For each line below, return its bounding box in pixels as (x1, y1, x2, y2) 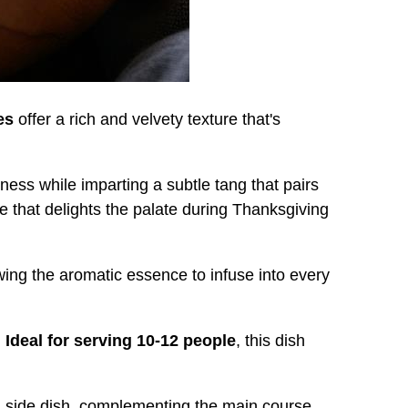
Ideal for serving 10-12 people (5, 331, 236, 350)
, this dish (236, 331, 305, 350)
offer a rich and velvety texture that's (14, 109, 280, 128)
